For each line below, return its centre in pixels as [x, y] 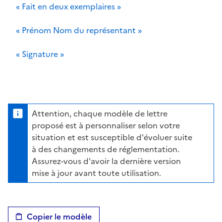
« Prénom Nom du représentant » [79, 30]
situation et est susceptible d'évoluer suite [112, 137]
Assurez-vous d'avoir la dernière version [106, 161]
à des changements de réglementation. [106, 149]
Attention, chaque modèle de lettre [100, 113]
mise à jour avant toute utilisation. [96, 173]
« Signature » [40, 54]
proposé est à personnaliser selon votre [106, 125]
